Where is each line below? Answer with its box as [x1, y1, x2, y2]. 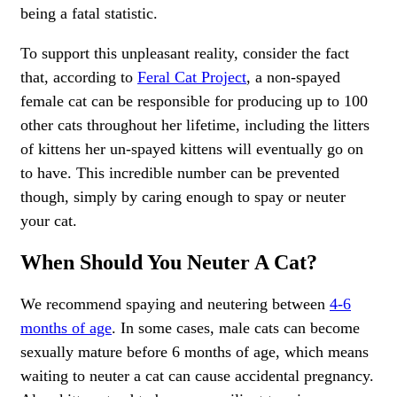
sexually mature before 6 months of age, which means [20, 342, 369, 361]
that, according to [20, 67, 137, 86]
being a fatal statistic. [20, 4, 158, 22]
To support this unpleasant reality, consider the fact [20, 43, 349, 62]
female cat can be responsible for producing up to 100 [20, 91, 368, 110]
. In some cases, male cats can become [112, 318, 360, 337]
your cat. [20, 211, 77, 230]
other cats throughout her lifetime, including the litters [20, 115, 370, 134]
